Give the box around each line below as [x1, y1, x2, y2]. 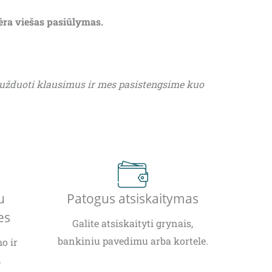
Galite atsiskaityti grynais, [72, 217, 193, 230]
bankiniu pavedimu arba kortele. [57, 234, 208, 248]
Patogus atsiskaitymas [67, 190, 199, 208]
